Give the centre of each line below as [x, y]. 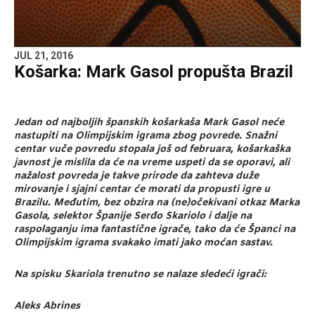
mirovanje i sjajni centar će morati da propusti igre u [142, 190]
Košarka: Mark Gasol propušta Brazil [154, 72]
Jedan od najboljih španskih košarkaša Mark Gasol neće [149, 123]
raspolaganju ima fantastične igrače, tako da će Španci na [155, 230]
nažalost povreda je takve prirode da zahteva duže [136, 176]
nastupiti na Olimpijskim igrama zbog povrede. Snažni [146, 136]
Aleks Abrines [47, 307]
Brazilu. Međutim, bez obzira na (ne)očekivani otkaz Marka [157, 203]
